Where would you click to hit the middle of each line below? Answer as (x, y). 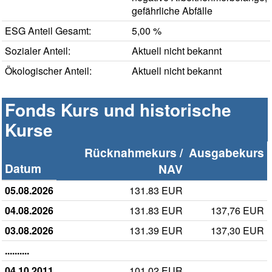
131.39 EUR (156, 231)
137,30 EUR (237, 231)
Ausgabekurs (226, 153)
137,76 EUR (237, 211)
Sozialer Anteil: (38, 51)
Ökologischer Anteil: (48, 71)
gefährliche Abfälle (172, 11)
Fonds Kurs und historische (118, 110)
